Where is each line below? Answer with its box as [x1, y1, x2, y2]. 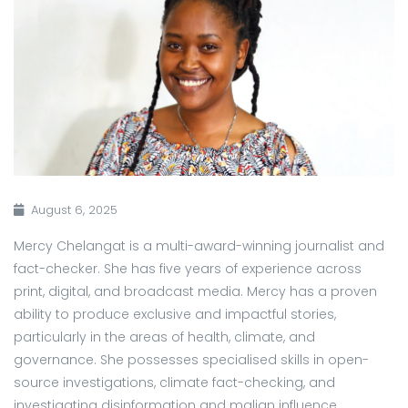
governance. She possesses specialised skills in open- [14, 351, 369, 370]
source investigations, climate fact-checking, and [14, 373, 335, 393]
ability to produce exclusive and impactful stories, [14, 305, 336, 324]
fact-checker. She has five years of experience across [14, 260, 362, 279]
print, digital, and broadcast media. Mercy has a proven [14, 282, 377, 301]
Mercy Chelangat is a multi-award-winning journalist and [14, 237, 384, 256]
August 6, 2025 [31, 201, 117, 219]
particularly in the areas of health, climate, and [14, 328, 315, 347]
